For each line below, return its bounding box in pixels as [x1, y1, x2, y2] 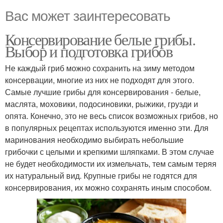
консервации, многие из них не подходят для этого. [5, 74, 194, 86]
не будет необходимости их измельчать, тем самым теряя [5, 157, 217, 169]
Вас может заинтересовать [5, 4, 170, 25]
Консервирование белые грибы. [5, 28, 196, 50]
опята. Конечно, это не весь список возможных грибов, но [5, 110, 218, 121]
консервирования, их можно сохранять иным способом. [5, 181, 212, 193]
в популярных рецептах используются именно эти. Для [5, 121, 209, 133]
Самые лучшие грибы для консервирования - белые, [5, 86, 201, 98]
